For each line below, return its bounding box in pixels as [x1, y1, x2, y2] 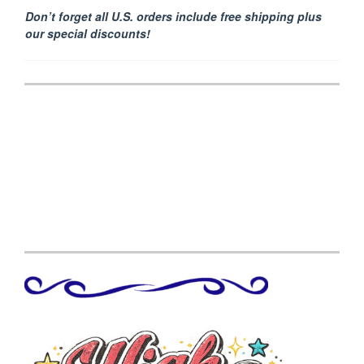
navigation [24, 107, 117, 138]
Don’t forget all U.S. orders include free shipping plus [25, 8, 322, 25]
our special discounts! [25, 25, 150, 42]
